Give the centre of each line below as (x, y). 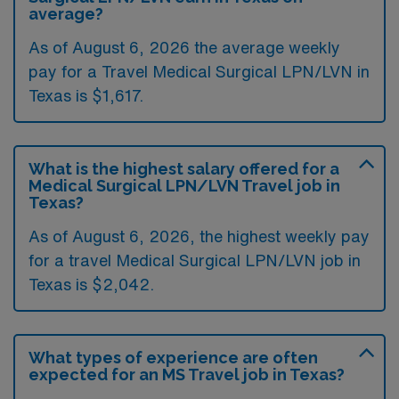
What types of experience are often (173, 358)
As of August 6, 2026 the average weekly (184, 47)
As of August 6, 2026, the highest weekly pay (199, 236)
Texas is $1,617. (86, 95)
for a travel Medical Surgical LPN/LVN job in (195, 260)
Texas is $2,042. (91, 284)
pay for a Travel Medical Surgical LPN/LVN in (199, 71)
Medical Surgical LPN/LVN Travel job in (184, 186)
